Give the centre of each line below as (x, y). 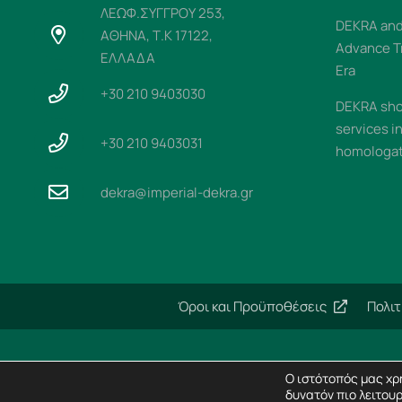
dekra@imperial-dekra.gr (176, 192)
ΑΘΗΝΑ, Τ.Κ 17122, (156, 35)
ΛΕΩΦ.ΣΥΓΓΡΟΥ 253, (162, 13)
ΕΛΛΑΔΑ (127, 57)
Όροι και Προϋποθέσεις (253, 306)
